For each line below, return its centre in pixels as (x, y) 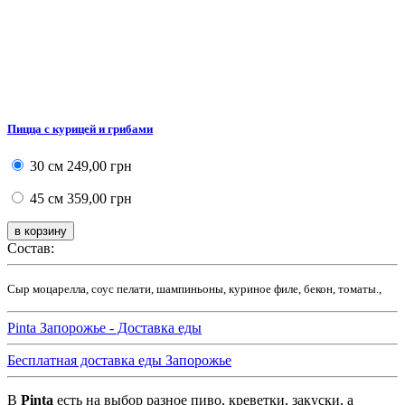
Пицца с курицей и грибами (80, 128)
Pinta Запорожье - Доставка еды (104, 327)
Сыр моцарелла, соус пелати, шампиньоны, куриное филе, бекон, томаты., (194, 288)
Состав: (31, 248)
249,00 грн (98, 165)
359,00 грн (98, 198)
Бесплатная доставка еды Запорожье (119, 360)
